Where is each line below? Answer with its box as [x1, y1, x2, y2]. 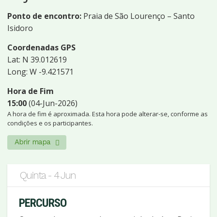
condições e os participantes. [7, 119, 93, 127]
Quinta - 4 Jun [20, 169, 76, 181]
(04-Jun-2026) [27, 98, 77, 108]
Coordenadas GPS [7, 42, 76, 53]
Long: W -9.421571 [7, 66, 74, 77]
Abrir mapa [15, 138, 50, 146]
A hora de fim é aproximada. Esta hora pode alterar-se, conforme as [7, 109, 208, 118]
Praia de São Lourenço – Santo [81, 11, 195, 21]
